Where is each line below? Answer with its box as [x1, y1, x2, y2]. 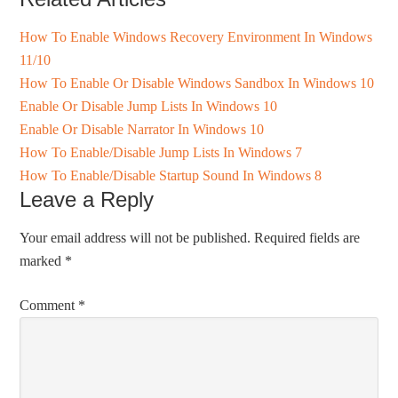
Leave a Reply [20, 187, 155, 211]
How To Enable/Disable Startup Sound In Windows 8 [20, 167, 322, 183]
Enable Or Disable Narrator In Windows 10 [20, 121, 265, 137]
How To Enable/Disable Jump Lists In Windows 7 [20, 144, 303, 160]
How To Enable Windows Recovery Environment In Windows [20, 28, 373, 44]
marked [20, 252, 66, 268]
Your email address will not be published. [20, 229, 251, 245]
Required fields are [254, 229, 361, 245]
